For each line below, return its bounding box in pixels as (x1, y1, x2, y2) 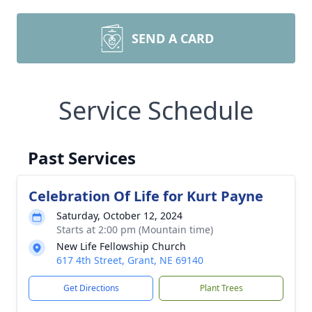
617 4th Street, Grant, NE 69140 (56, 253, 203, 267)
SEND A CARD (132, 30, 214, 47)
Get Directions (63, 282, 119, 294)
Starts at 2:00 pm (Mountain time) (56, 223, 213, 236)
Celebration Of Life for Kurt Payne (29, 187, 263, 205)
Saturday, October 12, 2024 (56, 209, 182, 222)
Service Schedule (58, 93, 253, 127)
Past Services (28, 146, 136, 169)
